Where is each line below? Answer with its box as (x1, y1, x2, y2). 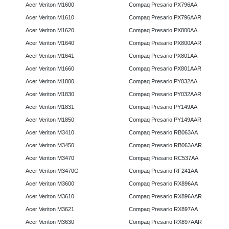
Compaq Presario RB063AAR (125, 142, 205, 149)
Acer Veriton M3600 (22, 180, 77, 187)
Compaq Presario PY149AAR (125, 117, 204, 123)
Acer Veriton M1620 (22, 27, 77, 34)
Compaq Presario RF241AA (125, 168, 201, 174)
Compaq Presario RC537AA (125, 155, 201, 162)
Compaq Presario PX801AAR (125, 65, 204, 72)
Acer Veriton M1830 (22, 91, 77, 98)
